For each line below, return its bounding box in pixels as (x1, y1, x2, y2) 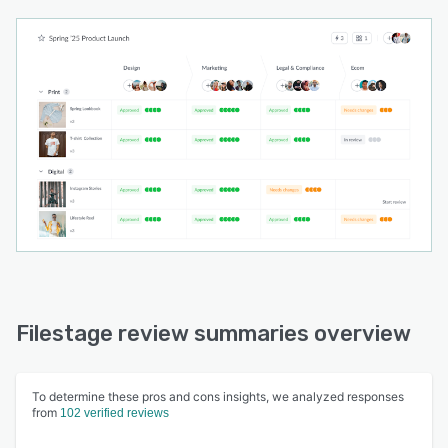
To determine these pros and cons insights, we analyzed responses (32, 389, 404, 405)
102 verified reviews (60, 406, 169, 421)
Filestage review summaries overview (16, 320, 411, 348)
